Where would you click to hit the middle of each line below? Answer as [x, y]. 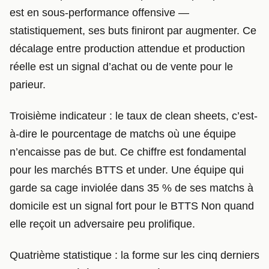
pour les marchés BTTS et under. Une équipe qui [127, 170]
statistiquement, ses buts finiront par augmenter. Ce [133, 31]
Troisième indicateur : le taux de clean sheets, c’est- [134, 116]
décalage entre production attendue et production [127, 49]
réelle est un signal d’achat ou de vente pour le [121, 67]
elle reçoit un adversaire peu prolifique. [102, 224]
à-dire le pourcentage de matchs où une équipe [123, 134]
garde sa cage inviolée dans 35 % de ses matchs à [131, 188]
